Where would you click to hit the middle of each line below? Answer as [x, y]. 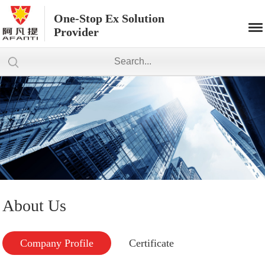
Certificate [152, 243]
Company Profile [57, 243]
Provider [77, 32]
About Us [35, 206]
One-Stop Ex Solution [109, 18]
